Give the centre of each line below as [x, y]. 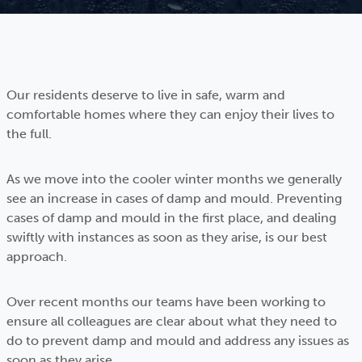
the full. [29, 134]
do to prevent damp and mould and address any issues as [178, 341]
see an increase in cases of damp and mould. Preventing [174, 198]
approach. [37, 257]
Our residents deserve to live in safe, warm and [146, 95]
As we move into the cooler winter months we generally [174, 179]
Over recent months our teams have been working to [166, 302]
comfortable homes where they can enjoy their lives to [170, 114]
